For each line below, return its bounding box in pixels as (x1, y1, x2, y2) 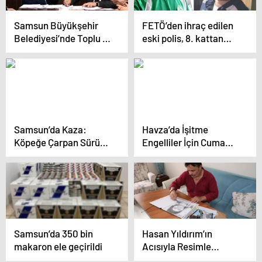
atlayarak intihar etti (142, 45, 228, 57)
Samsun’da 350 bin (14, 227, 93, 239)
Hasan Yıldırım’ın (142, 227, 212, 239)
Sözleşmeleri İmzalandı (14, 45, 112, 57)
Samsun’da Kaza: (14, 123, 87, 135)
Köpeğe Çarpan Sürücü (14, 136, 111, 148)
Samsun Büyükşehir (14, 19, 98, 31)
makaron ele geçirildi (14, 240, 102, 252)
